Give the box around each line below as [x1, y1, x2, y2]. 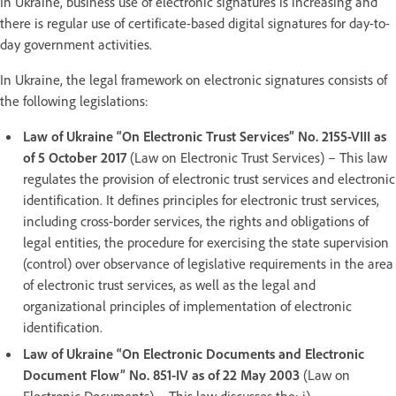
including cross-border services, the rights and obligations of [23, 211, 369, 230]
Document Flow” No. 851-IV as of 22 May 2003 [23, 365, 300, 384]
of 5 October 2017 [23, 148, 126, 166]
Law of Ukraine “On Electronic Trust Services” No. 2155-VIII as [23, 126, 386, 145]
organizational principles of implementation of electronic [23, 296, 352, 315]
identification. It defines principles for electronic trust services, [23, 190, 379, 209]
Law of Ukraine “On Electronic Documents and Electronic [23, 344, 364, 362]
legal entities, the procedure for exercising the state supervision [23, 232, 389, 251]
